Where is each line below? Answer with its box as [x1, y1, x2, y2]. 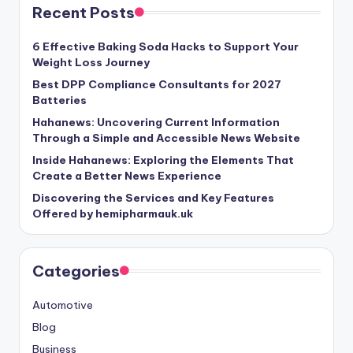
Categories [32, 262, 120, 281]
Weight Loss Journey [32, 55, 150, 70]
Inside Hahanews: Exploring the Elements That [32, 153, 294, 168]
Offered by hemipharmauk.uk [32, 206, 193, 221]
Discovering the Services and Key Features [32, 191, 274, 206]
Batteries [32, 93, 87, 108]
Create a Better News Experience [32, 169, 221, 184]
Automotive [32, 298, 93, 313]
